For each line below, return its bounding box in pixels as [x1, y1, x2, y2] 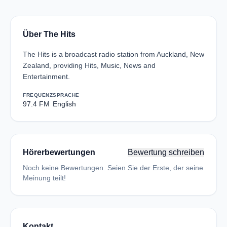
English [53, 100, 76, 108]
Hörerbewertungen [23, 148, 95, 157]
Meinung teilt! [23, 174, 66, 182]
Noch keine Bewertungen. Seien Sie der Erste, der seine [23, 164, 203, 172]
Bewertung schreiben [128, 148, 204, 157]
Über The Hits [23, 30, 75, 39]
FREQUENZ [23, 92, 53, 98]
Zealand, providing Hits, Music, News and [23, 61, 156, 69]
